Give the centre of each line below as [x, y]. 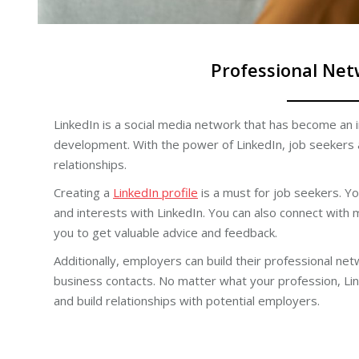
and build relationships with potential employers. [187, 300]
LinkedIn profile [155, 192]
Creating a [83, 192]
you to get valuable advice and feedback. [165, 232]
